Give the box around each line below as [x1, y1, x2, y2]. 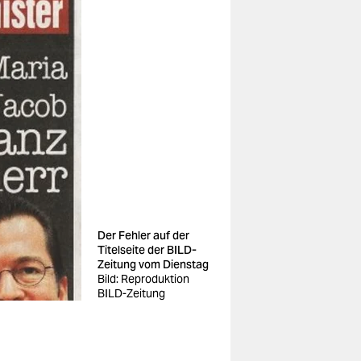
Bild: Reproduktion [98, 272, 189, 286]
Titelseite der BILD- [98, 243, 197, 257]
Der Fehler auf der [98, 228, 189, 243]
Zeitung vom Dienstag [98, 257, 209, 272]
